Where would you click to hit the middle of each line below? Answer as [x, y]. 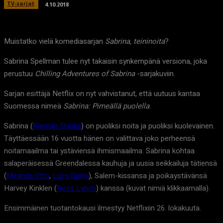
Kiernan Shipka [57, 126]
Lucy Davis [71, 176]
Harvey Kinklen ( [30, 188]
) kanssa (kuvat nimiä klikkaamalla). [153, 188]
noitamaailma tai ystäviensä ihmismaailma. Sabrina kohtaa [99, 151]
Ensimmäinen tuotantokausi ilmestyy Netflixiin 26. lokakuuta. [103, 208]
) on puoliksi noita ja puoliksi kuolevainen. [148, 126]
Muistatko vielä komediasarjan [55, 42]
